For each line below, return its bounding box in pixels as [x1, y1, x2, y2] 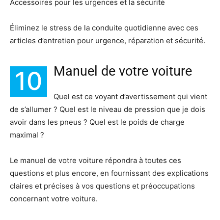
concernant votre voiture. [10, 194, 98, 204]
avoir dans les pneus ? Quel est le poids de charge [10, 117, 185, 127]
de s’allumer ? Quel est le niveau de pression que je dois [10, 105, 205, 114]
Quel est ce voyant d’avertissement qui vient [54, 92, 207, 102]
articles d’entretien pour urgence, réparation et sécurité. [10, 36, 205, 46]
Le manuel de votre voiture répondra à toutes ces [10, 156, 181, 165]
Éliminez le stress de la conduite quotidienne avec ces [10, 23, 198, 33]
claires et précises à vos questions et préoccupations [10, 181, 195, 191]
